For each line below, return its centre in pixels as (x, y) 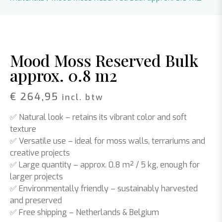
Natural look (41, 117)
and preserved (36, 200)
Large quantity (45, 165)
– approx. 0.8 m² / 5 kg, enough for (136, 165)
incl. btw (83, 97)
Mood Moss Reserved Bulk (104, 60)
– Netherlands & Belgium (113, 212)
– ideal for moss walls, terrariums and (136, 141)
